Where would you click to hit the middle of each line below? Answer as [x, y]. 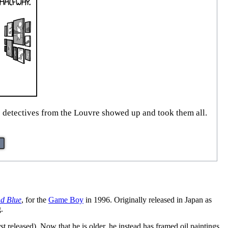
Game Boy [66, 199]
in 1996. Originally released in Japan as [148, 199]
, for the [35, 199]
